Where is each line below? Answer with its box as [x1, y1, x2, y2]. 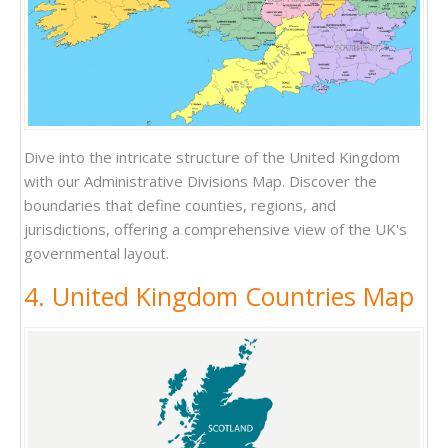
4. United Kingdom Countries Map [24, 279, 414, 314]
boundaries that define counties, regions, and [24, 195, 336, 216]
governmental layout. [24, 243, 169, 264]
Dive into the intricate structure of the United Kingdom [24, 147, 400, 168]
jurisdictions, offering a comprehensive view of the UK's [24, 219, 407, 240]
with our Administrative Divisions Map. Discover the [24, 171, 377, 192]
